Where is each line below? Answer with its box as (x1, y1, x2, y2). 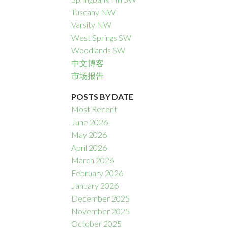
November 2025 (71, 206, 130, 216)
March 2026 (71, 155, 115, 165)
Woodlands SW (71, 45, 126, 55)
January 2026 (71, 181, 119, 191)
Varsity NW (71, 20, 112, 30)
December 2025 (71, 193, 130, 204)
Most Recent (71, 104, 118, 115)
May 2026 (71, 130, 107, 140)
